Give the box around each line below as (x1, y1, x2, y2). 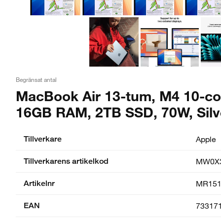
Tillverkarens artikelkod (24, 156, 109, 166)
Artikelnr (24, 178, 55, 188)
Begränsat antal (16, 75, 57, 83)
